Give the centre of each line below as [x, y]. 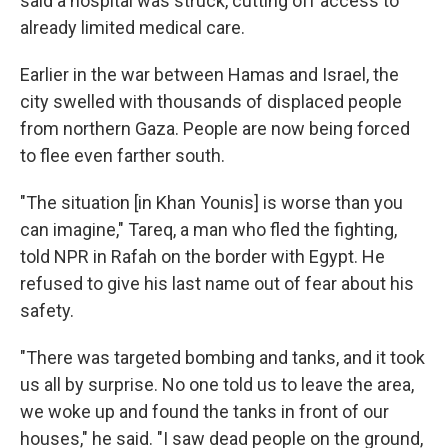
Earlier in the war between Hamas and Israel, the [209, 74]
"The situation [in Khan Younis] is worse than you [211, 202]
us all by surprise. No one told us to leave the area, [217, 384]
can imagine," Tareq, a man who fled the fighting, [208, 229]
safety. [47, 310]
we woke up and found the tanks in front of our [204, 411]
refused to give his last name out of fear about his [217, 283]
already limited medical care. [132, 27]
